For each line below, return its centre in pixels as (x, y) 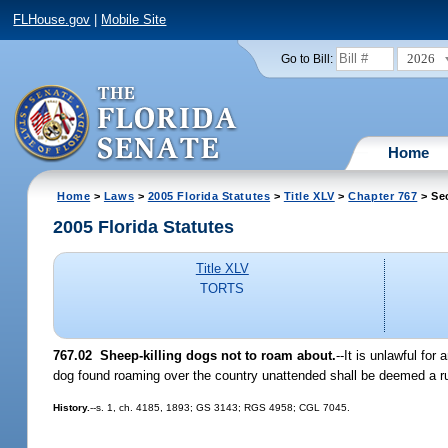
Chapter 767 (383, 195)
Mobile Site (134, 20)
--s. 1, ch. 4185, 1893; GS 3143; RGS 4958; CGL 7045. (220, 407)
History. (72, 407)
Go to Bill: (306, 58)
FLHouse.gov (52, 20)
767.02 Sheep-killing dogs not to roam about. (195, 355)
